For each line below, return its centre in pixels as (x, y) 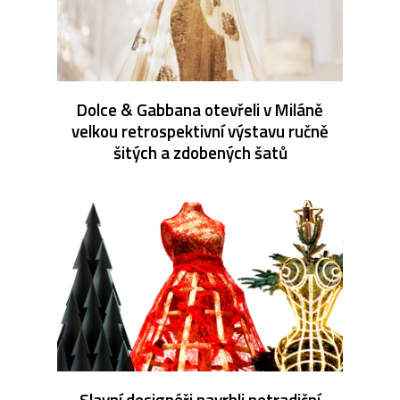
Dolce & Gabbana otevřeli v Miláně (200, 109)
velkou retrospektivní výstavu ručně (200, 130)
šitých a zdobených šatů (200, 152)
